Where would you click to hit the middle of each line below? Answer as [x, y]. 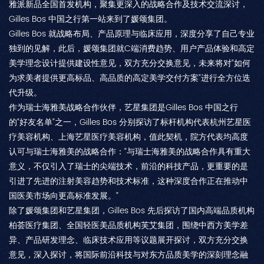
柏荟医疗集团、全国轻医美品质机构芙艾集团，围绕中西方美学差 [128, 225]
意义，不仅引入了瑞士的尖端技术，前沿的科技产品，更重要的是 [128, 166]
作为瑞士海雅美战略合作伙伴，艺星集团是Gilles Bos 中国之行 [123, 107]
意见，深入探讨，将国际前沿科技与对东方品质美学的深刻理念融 [128, 255]
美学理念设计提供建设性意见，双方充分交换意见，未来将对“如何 [130, 63]
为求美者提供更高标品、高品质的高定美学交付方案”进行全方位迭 [130, 78]
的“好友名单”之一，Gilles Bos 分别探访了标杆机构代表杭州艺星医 [130, 122]
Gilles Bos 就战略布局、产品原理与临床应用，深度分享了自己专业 [132, 34]
